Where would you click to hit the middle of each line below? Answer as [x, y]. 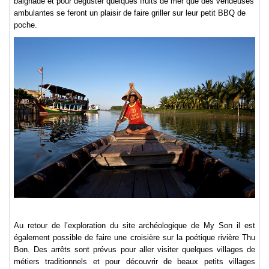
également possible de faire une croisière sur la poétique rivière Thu [134, 238]
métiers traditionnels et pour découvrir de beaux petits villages [134, 262]
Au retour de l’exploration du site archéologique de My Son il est [134, 226]
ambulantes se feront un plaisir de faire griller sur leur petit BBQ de [130, 13]
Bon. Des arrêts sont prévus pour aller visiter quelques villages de [134, 250]
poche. [26, 25]
